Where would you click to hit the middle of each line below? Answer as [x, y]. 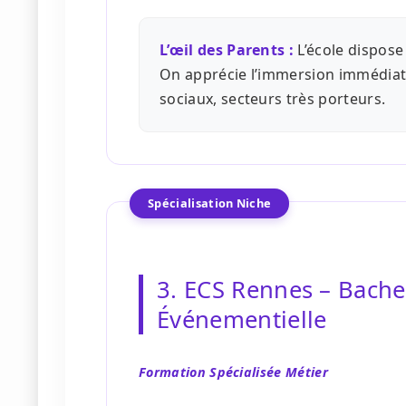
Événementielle [242, 320]
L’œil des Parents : [227, 50]
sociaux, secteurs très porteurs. [273, 99]
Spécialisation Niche [210, 203]
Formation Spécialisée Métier [233, 372]
